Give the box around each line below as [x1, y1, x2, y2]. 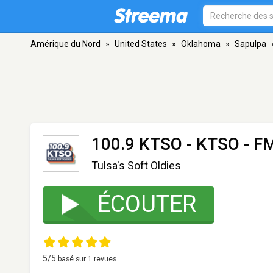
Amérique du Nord [30, 39, 101, 49]
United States [115, 39, 167, 49]
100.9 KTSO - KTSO [91, 134, 239, 154]
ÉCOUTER [97, 191, 196, 218]
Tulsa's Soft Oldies [91, 159, 181, 172]
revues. [92, 255, 118, 263]
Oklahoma [181, 39, 221, 49]
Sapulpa [235, 39, 266, 49]
